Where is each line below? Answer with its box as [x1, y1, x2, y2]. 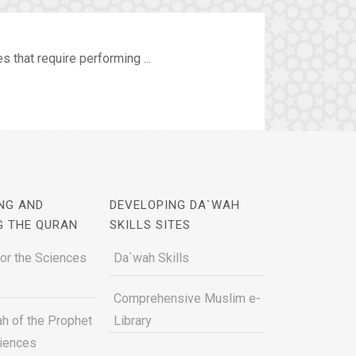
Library [113, 313, 152, 328]
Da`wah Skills [113, 250, 189, 265]
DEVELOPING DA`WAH [109, 198, 240, 212]
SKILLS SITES [109, 218, 191, 232]
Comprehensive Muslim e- [113, 291, 261, 306]
